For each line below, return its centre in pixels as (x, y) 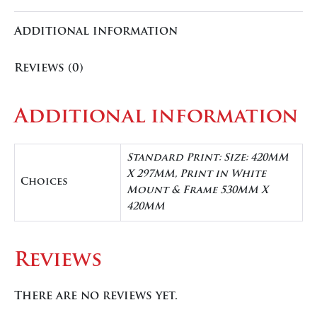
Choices (44, 182)
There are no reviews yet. (96, 296)
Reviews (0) (49, 68)
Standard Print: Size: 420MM (208, 158)
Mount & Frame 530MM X (197, 190)
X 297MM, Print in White (196, 174)
